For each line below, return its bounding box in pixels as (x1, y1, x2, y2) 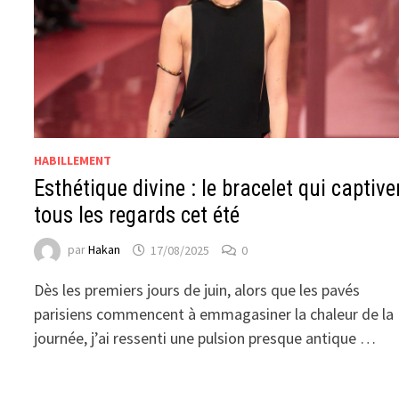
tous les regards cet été (34, 202, 240, 229)
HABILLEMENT (34, 152, 112, 169)
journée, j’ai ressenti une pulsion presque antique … (34, 328, 377, 349)
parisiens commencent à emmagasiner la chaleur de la (34, 304, 395, 325)
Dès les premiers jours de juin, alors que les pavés (34, 280, 361, 301)
